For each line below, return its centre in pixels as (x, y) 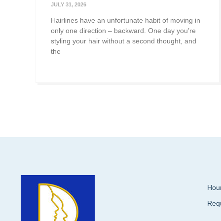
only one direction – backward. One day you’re (123, 31)
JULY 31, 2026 (69, 5)
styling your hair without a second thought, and (124, 41)
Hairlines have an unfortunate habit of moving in (126, 20)
